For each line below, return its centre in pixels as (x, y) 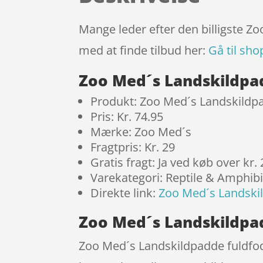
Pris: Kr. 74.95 (127, 117)
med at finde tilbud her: (144, 50)
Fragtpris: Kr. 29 (133, 147)
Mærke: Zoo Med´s (141, 132)
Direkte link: (125, 193)
